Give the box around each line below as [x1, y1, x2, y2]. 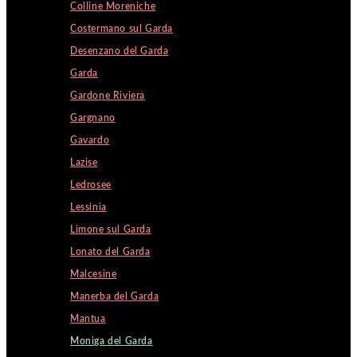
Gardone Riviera [70, 91, 145, 100]
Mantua [70, 314, 106, 324]
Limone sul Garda [70, 225, 151, 234]
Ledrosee [70, 180, 112, 190]
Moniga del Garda [70, 336, 153, 346]
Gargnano [70, 113, 116, 123]
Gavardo [70, 135, 110, 145]
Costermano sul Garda [70, 24, 173, 33]
